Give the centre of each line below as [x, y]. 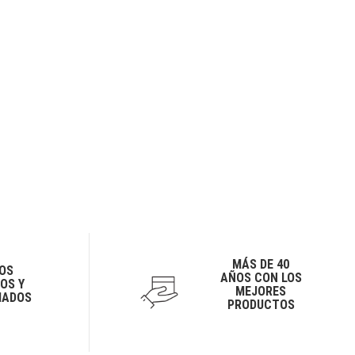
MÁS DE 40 [261, 264]
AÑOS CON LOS [261, 277]
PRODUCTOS [261, 304]
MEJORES [261, 291]
